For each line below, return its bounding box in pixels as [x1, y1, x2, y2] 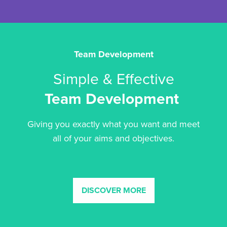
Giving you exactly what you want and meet [27, 119, 200, 130]
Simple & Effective [53, 70, 174, 89]
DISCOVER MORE [81, 185, 146, 196]
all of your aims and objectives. [53, 133, 174, 144]
